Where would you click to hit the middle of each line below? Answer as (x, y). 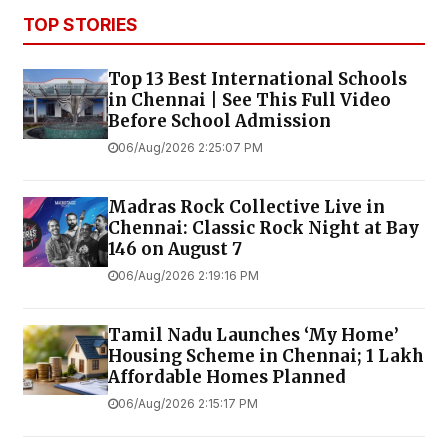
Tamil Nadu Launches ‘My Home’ (253, 334)
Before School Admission (219, 120)
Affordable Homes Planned (227, 376)
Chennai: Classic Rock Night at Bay (263, 227)
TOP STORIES (80, 24)
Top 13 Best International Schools (257, 78)
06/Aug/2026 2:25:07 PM (190, 147)
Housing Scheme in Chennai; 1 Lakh (266, 355)
